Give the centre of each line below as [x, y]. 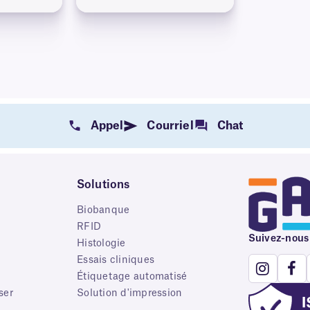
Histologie [101, 243]
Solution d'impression [130, 293]
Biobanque [103, 210]
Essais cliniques [116, 260]
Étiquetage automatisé [132, 276]
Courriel [170, 126]
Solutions [103, 184]
